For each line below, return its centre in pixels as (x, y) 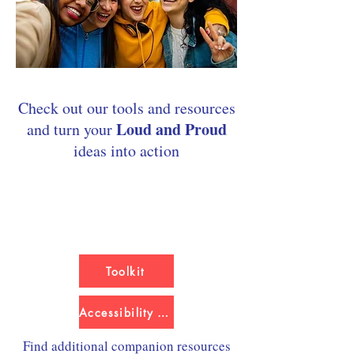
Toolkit (125, 271)
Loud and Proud (171, 129)
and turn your (71, 129)
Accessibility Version (162, 312)
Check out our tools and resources (126, 108)
